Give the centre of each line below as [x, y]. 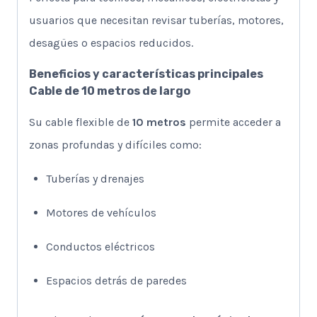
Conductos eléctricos [100, 246]
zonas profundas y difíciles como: [115, 144]
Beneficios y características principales [146, 74]
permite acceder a [234, 122]
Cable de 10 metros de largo [110, 91]
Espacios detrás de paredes [116, 280]
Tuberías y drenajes [95, 178]
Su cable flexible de [81, 122]
